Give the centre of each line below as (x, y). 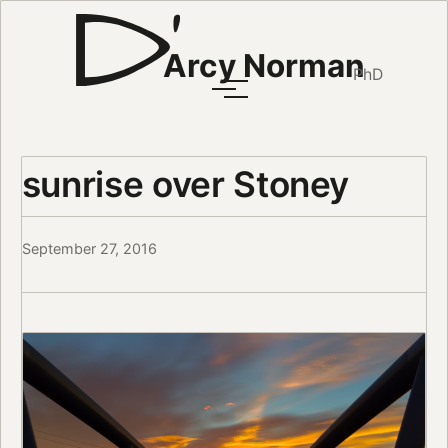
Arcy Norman (263, 66)
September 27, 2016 (89, 249)
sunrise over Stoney (185, 183)
